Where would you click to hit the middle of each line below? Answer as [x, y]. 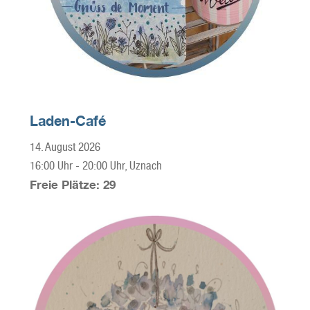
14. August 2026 [65, 147]
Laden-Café [67, 121]
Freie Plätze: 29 [72, 185]
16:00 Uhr [51, 166]
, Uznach [143, 166]
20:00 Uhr [103, 166]
